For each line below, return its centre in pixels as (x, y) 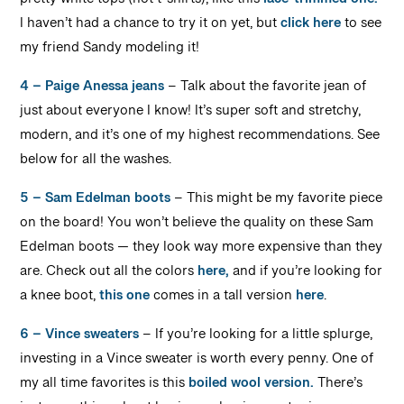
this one (125, 299)
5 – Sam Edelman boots (96, 202)
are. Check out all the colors (109, 275)
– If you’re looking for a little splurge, (256, 338)
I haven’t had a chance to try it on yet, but (151, 27)
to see (362, 27)
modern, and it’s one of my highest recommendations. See (200, 138)
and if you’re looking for (306, 275)
